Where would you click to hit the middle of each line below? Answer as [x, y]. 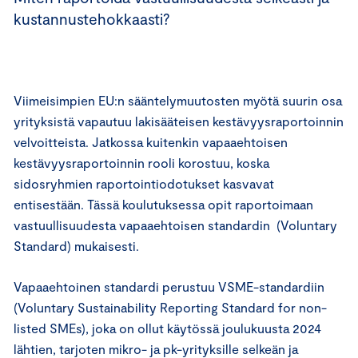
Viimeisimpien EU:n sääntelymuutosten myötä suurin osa [178, 101]
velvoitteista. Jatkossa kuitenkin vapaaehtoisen [151, 142]
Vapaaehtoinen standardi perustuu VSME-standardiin [169, 287]
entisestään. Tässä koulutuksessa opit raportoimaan [163, 205]
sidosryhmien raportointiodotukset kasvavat [144, 184]
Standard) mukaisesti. [76, 246]
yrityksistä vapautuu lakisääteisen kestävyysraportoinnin [179, 121]
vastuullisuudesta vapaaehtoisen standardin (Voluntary [175, 225]
